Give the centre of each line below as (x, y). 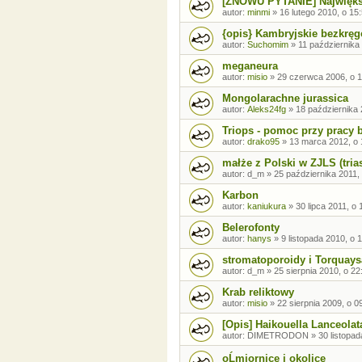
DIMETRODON (278, 335)
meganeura (250, 66)
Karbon (240, 195)
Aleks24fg (267, 109)
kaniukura (267, 206)
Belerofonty (251, 227)
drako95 (263, 141)
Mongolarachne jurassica (285, 98)
